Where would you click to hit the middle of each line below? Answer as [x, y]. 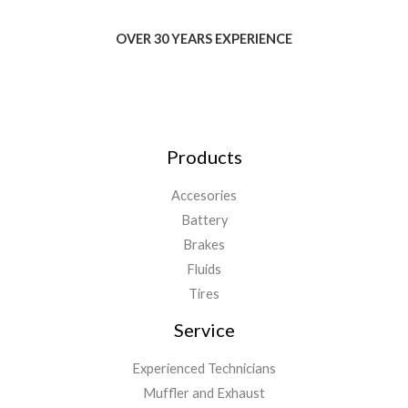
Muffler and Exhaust [204, 393]
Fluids [204, 270]
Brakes [204, 245]
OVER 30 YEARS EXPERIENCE [204, 38]
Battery [204, 220]
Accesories [204, 196]
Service [204, 330]
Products [204, 157]
